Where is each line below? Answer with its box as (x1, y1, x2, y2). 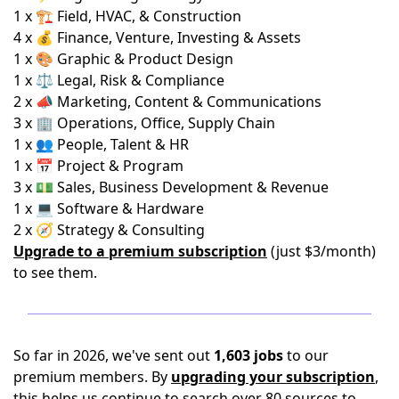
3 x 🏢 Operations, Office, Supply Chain (13, 113, 275, 134)
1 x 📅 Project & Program (13, 156, 183, 176)
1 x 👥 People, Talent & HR (13, 134, 189, 155)
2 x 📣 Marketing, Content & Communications (13, 92, 322, 112)
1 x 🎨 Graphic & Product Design (13, 49, 233, 69)
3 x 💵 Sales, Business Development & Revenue (13, 177, 329, 198)
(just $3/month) (267, 241, 376, 262)
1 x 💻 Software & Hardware (13, 199, 204, 219)
